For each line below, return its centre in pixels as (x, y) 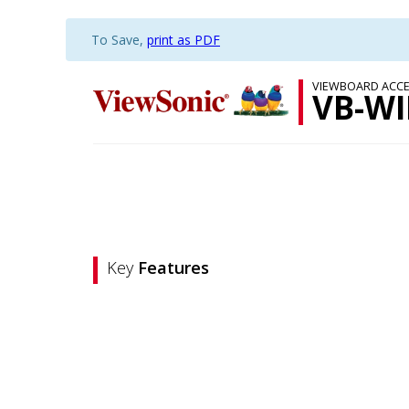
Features (173, 267)
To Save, (119, 40)
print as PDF (184, 40)
